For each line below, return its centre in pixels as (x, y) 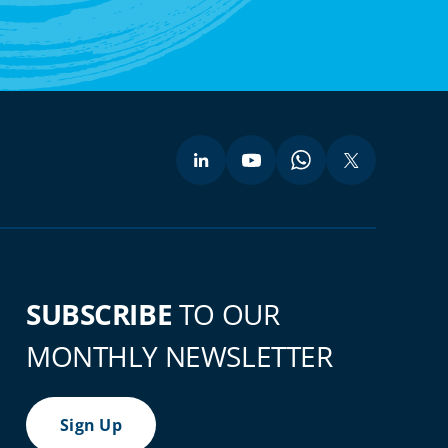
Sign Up (91, 424)
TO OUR (226, 313)
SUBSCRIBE (99, 313)
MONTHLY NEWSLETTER (179, 355)
